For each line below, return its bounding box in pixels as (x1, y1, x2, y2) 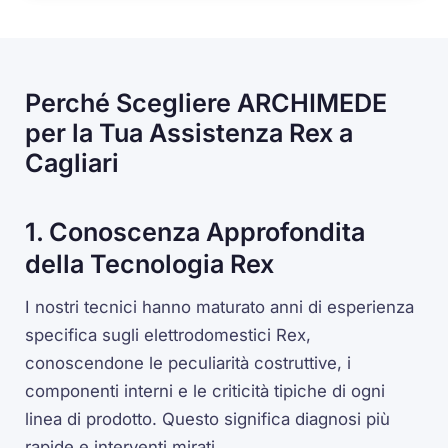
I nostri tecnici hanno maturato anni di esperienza (25, 296, 415, 317)
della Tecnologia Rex (25, 249, 275, 280)
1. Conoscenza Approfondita (25, 217, 366, 248)
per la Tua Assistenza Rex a (25, 118, 354, 149)
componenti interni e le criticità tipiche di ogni (25, 380, 386, 401)
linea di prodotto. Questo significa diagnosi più (25, 408, 391, 429)
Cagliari (25, 148, 120, 179)
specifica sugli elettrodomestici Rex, (25, 324, 312, 345)
